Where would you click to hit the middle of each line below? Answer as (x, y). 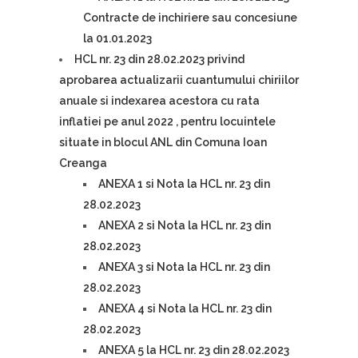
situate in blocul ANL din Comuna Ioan (163, 142)
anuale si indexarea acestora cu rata (159, 101)
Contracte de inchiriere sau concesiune (190, 18)
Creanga (83, 163)
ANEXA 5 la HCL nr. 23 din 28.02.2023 (194, 350)
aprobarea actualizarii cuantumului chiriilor (179, 80)
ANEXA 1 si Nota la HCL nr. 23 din (184, 184)
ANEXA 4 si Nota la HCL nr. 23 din (185, 308)
